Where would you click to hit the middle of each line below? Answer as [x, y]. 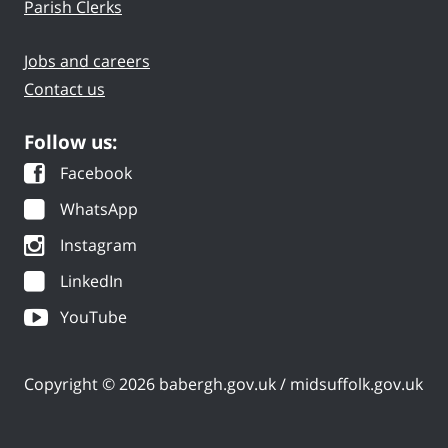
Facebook [96, 173]
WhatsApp [99, 209]
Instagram [98, 245]
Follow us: [70, 142]
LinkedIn [91, 281]
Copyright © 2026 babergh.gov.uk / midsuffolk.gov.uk [223, 384]
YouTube [93, 317]
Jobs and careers [87, 61]
